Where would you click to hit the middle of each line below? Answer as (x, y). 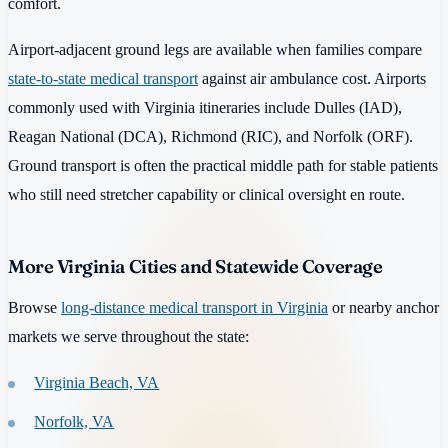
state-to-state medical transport (103, 78)
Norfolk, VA (74, 422)
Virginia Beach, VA (97, 382)
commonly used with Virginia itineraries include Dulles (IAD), (205, 107)
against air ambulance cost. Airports (312, 78)
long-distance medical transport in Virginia (194, 308)
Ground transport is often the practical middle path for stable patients (223, 165)
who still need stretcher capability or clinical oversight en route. (206, 194)
